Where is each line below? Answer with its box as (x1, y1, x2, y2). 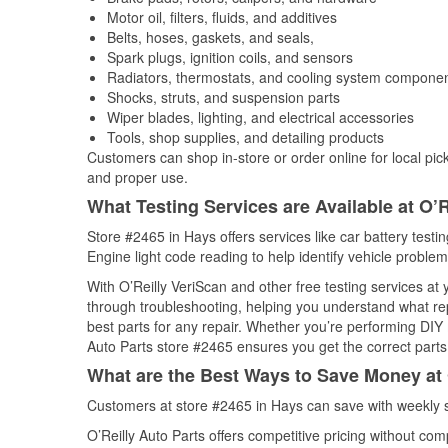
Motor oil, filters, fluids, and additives (107, 7, 337, 27)
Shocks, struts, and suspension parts (107, 87, 340, 107)
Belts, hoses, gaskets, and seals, (107, 27, 314, 47)
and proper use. (87, 167, 188, 187)
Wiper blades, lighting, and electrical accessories (107, 107, 414, 127)
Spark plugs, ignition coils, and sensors (107, 47, 353, 67)
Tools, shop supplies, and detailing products (107, 127, 384, 147)
